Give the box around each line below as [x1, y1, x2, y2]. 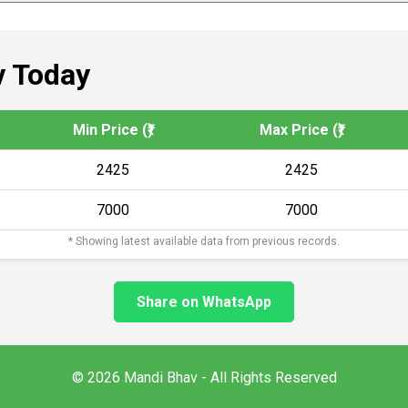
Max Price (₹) [259, 121, 343, 138]
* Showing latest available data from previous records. [68, 235, 340, 248]
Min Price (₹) [72, 121, 153, 138]
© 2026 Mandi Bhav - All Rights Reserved [71, 369, 337, 386]
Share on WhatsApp [137, 293, 271, 311]
